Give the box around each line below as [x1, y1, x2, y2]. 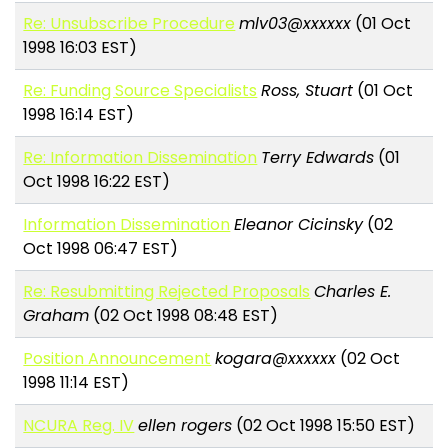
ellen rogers [138, 414, 233, 438]
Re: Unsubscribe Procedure [23, 12, 236, 36]
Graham [23, 304, 90, 328]
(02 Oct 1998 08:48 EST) [89, 304, 279, 328]
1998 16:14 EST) [23, 103, 135, 127]
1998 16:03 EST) [23, 36, 138, 60]
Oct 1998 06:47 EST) [23, 237, 179, 261]
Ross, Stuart [261, 79, 354, 103]
